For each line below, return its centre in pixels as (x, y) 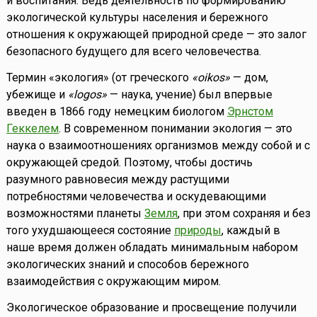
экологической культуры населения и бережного (137, 18)
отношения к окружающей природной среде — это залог (156, 35)
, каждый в (250, 231)
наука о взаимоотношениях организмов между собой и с (158, 146)
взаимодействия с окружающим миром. (113, 282)
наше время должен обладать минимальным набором (152, 248)
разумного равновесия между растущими (117, 180)
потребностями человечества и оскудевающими (136, 197)
